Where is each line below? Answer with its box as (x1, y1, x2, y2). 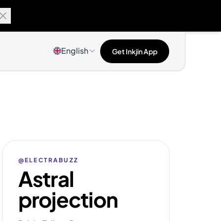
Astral (18, 165, 74, 191)
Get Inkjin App (112, 47, 157, 56)
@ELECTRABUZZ (18, 156, 78, 164)
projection (18, 186, 118, 212)
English (61, 45, 88, 56)
